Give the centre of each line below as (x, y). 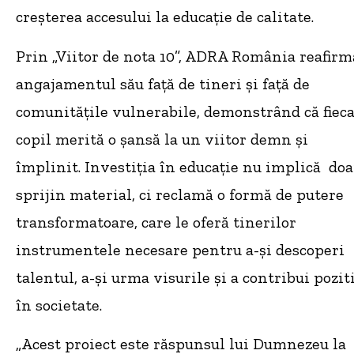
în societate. (59, 305)
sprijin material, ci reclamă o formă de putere (180, 194)
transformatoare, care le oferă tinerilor (156, 222)
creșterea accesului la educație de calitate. (165, 17)
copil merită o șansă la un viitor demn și (162, 139)
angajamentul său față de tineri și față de (163, 83)
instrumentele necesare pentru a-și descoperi (180, 249)
